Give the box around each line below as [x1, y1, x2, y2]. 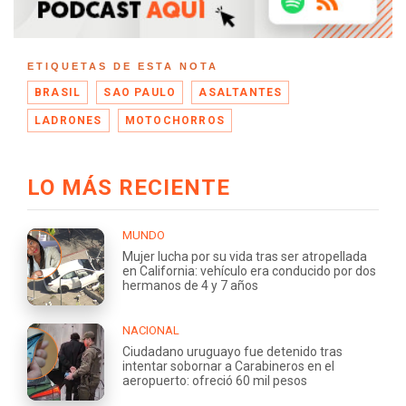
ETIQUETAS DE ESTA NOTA [27, 61, 218, 72]
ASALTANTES [198, 86, 283, 99]
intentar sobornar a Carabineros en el [122, 358, 334, 373]
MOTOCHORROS [124, 114, 226, 127]
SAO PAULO [103, 86, 177, 99]
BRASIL [34, 86, 82, 99]
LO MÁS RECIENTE [27, 174, 230, 200]
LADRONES [34, 114, 102, 127]
